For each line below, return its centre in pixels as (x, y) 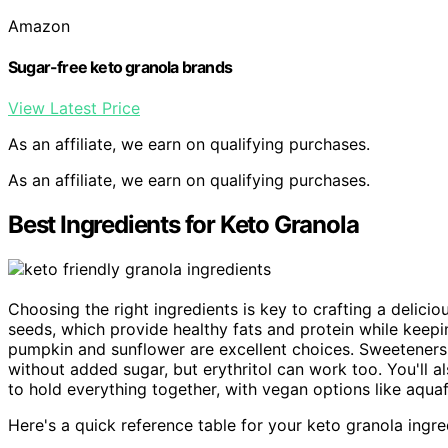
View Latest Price (74, 108)
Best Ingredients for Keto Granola (183, 225)
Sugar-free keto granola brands (120, 66)
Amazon (39, 25)
